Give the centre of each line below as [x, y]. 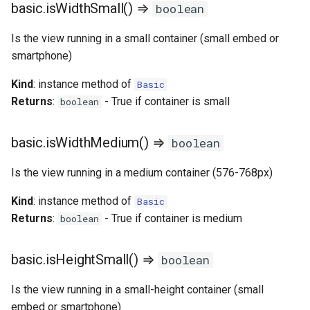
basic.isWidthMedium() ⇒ [90, 143]
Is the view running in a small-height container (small [137, 290]
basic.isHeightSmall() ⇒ [85, 259]
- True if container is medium [172, 218]
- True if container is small [166, 101]
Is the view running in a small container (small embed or [145, 38]
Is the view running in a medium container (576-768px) [142, 173]
